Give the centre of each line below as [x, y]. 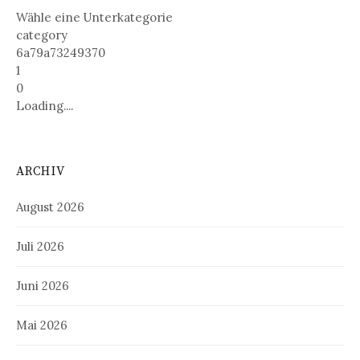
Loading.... [45, 106]
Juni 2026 [43, 286]
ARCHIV [41, 172]
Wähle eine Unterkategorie [94, 18]
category [42, 35]
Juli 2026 [40, 247]
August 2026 [50, 207]
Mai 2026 [42, 325]
